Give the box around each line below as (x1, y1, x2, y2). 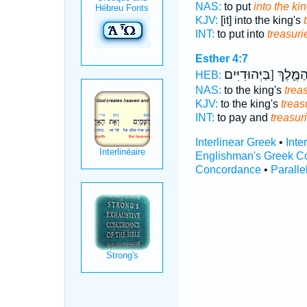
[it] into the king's (217, 14, 304, 26)
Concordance (195, 164, 261, 175)
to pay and (214, 112, 271, 123)
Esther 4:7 (195, 53, 248, 64)
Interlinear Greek (195, 136, 276, 148)
